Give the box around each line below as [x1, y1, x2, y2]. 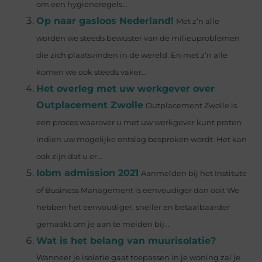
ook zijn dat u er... [36, 152, 103, 161]
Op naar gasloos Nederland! [36, 15, 174, 27]
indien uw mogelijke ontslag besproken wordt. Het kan [36, 135, 247, 144]
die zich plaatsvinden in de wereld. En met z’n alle [36, 51, 228, 60]
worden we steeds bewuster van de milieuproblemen [36, 34, 240, 43]
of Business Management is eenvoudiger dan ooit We [36, 186, 240, 195]
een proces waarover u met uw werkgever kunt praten [36, 118, 242, 127]
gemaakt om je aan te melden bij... [36, 220, 170, 229]
